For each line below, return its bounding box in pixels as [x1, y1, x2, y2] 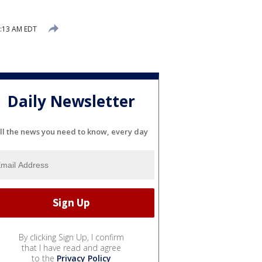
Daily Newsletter [8, 91, 135, 112]
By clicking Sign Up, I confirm [19, 231, 124, 243]
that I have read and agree [22, 242, 121, 253]
